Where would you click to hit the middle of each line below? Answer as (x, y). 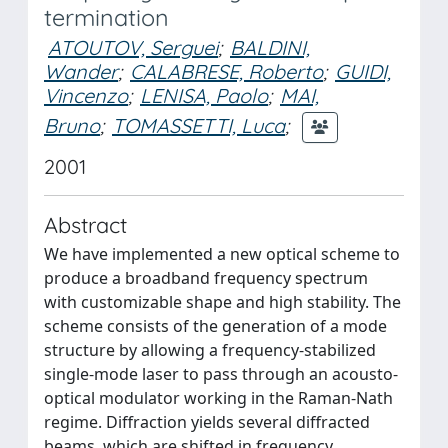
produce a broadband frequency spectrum (206, 278)
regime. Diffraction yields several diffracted (207, 422)
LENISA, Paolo (204, 95)
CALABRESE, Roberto (226, 71)
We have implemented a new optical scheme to (222, 254)
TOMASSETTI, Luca (198, 125)
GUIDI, (363, 71)
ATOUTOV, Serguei (133, 47)
